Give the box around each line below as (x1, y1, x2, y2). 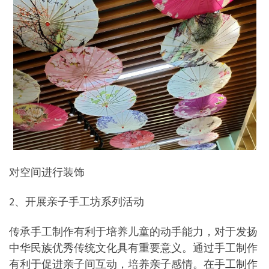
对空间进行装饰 (9, 165, 85, 179)
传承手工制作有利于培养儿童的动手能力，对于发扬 (9, 224, 258, 238)
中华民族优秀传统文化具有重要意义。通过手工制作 (9, 240, 258, 255)
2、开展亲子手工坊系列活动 (9, 195, 144, 209)
